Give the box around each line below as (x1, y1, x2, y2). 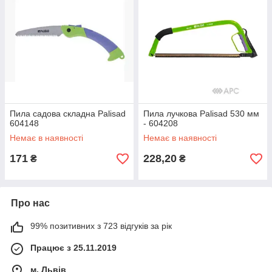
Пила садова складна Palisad (10, 109, 126, 118)
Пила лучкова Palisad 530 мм (143, 109, 259, 118)
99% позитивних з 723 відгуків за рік (30, 221, 172, 231)
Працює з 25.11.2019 (30, 243, 117, 253)
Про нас (11, 198, 50, 208)
